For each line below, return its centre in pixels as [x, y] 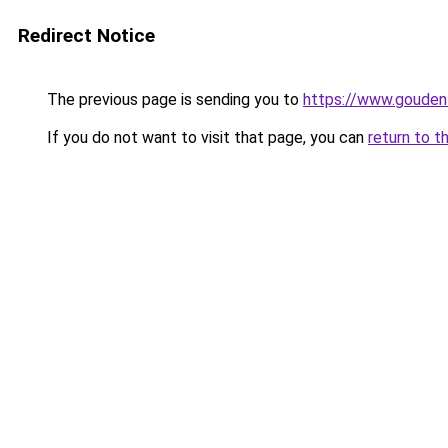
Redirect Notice [86, 35]
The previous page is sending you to [173, 99]
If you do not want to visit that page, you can [205, 137]
